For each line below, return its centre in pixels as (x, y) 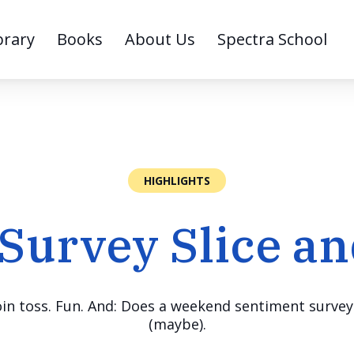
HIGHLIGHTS (177, 181)
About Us (160, 39)
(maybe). (177, 324)
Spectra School (272, 39)
